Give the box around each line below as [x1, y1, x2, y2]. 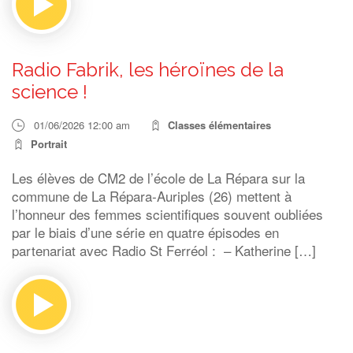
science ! [12, 80, 87, 103]
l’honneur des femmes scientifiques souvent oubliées [12, 204, 323, 224]
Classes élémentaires [168, 117, 271, 132]
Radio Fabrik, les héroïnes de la [12, 58, 284, 81]
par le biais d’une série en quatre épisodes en [12, 222, 279, 242]
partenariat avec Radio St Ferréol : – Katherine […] [12, 240, 316, 260]
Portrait [31, 136, 67, 151]
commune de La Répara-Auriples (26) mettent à [12, 186, 292, 206]
